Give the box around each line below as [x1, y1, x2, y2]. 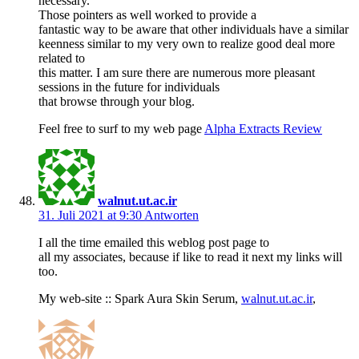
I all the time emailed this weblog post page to [38, 236, 269, 250]
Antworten [144, 208, 199, 223]
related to [38, 51, 85, 66]
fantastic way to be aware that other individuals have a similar [38, 22, 349, 37]
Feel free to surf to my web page [38, 122, 204, 136]
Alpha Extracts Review [204, 122, 322, 136]
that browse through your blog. [38, 95, 195, 109]
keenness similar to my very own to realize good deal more [38, 37, 335, 51]
